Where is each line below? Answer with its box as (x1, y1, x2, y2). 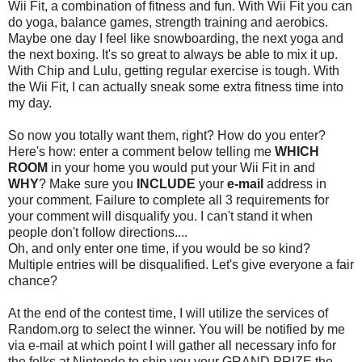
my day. (8, 95, 52, 110)
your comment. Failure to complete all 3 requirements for (8, 192, 329, 207)
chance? (8, 273, 57, 288)
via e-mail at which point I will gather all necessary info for (8, 338, 336, 352)
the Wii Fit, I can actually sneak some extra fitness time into (8, 79, 343, 94)
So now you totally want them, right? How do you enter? (8, 128, 326, 142)
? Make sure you (39, 176, 137, 191)
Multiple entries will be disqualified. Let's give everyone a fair (8, 257, 354, 271)
